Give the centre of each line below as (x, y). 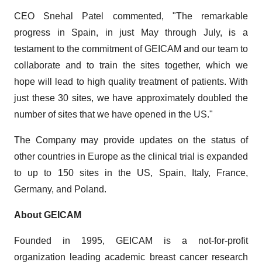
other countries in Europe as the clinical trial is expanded (131, 156)
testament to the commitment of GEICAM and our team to (131, 49)
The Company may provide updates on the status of (131, 140)
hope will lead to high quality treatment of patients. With (131, 82)
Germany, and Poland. (60, 189)
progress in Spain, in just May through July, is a (131, 32)
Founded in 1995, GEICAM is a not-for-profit (131, 241)
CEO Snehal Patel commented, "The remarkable (131, 16)
